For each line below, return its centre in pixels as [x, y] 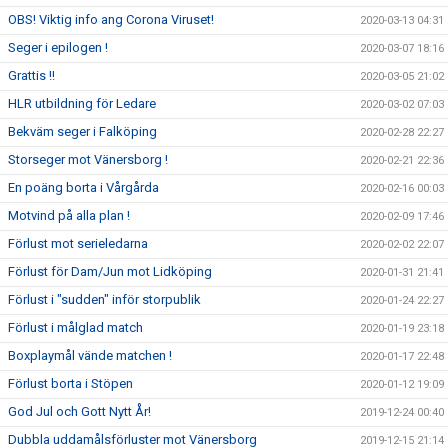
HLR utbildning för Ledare [82, 103]
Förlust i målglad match [75, 327]
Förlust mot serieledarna [78, 243]
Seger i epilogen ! [58, 47]
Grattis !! [31, 75]
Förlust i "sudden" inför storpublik [104, 299]
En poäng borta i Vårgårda [83, 187]
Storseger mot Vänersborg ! [88, 159]
